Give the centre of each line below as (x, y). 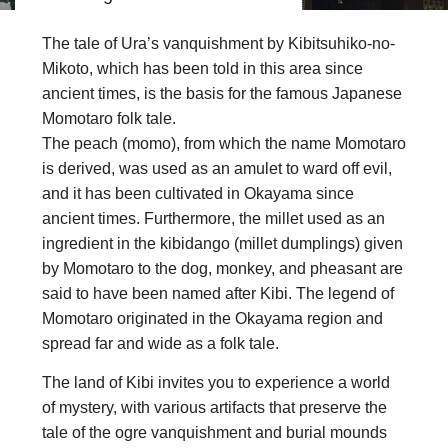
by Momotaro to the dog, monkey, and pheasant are (222, 268)
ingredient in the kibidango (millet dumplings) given (222, 243)
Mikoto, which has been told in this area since (202, 68)
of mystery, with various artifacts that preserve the (214, 407)
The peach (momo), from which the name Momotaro (224, 143)
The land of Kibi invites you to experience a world (216, 382)
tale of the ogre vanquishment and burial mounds (214, 432)
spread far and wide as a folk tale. (160, 343)
